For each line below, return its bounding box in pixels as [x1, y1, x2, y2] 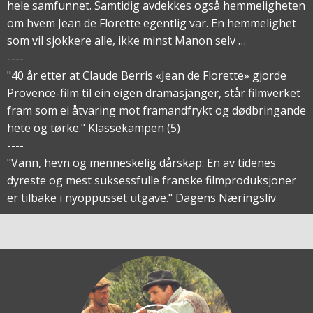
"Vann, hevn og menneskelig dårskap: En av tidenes [7, 155, 276, 171]
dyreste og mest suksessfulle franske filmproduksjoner [7, 173, 296, 189]
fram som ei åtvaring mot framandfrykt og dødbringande [7, 103, 306, 119]
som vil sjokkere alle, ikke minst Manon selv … [7, 33, 246, 49]
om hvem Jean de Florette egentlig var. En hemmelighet [7, 15, 296, 31]
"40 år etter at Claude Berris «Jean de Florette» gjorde [7, 68, 286, 84]
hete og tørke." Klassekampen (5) [7, 120, 180, 136]
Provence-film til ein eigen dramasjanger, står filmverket [7, 85, 300, 101]
